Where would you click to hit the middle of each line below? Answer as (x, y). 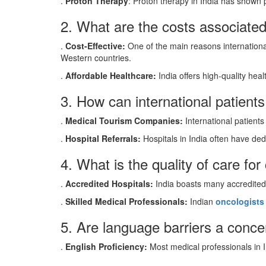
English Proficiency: (106, 246)
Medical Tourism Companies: (124, 121)
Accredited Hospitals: (109, 183)
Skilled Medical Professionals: (126, 201)
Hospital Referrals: (103, 138)
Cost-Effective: (95, 46)
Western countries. (96, 58)
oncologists (240, 201)
